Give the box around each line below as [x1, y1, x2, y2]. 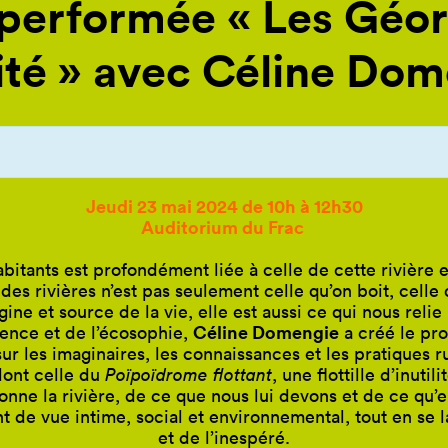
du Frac [237, 214, 308, 239]
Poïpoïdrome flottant [105, 362, 272, 386]
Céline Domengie [192, 319, 339, 344]
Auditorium [140, 214, 238, 239]
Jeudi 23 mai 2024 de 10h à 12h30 [85, 193, 363, 218]
